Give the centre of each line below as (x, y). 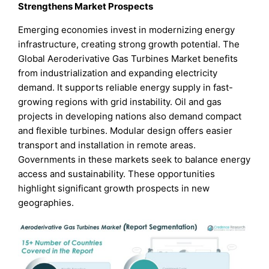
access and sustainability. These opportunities (117, 174)
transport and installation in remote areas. (107, 145)
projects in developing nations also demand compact (130, 116)
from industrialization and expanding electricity (118, 73)
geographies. (46, 202)
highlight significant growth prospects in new (114, 188)
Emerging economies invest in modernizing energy (127, 29)
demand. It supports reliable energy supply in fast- (126, 87)
